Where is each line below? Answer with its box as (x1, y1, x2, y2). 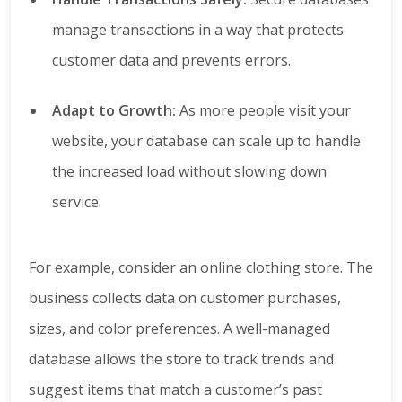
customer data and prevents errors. (52, 50, 291, 71)
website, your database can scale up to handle (52, 131, 361, 152)
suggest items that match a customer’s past (29, 380, 322, 400)
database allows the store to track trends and (29, 349, 334, 370)
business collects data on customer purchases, (29, 288, 341, 309)
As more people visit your (176, 100, 351, 121)
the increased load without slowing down (52, 162, 327, 182)
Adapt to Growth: (52, 100, 176, 121)
